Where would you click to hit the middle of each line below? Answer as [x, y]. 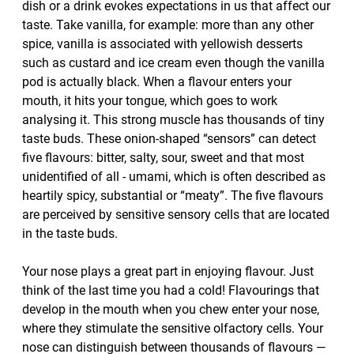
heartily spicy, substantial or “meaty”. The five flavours [173, 196]
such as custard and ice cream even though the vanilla [173, 63]
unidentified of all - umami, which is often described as [174, 177]
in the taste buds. [70, 233]
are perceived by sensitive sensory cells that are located [176, 215]
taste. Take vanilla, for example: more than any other [168, 25]
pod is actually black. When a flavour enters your [157, 82]
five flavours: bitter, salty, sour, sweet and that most [163, 158]
